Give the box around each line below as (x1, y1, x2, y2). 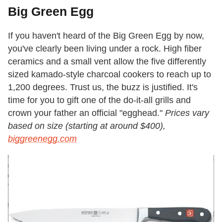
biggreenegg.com (8, 133, 77, 144)
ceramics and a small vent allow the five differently (8, 56, 206, 66)
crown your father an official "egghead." (8, 108, 165, 118)
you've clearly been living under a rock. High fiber (8, 43, 202, 54)
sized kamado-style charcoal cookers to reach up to (8, 69, 211, 79)
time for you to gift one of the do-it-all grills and (8, 95, 191, 105)
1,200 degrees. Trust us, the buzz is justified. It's (8, 82, 198, 92)
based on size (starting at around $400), (8, 120, 166, 131)
